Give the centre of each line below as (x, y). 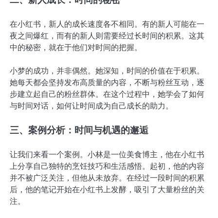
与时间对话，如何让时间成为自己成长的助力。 (91, 106)
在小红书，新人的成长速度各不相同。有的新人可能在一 (107, 24)
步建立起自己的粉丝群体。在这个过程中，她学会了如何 (107, 94)
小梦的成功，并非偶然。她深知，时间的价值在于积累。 (107, 71)
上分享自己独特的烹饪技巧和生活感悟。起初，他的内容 (107, 166)
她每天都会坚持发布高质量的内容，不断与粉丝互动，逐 (107, 83)
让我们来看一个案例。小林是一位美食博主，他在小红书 (107, 155)
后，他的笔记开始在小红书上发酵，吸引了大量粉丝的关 (107, 190)
